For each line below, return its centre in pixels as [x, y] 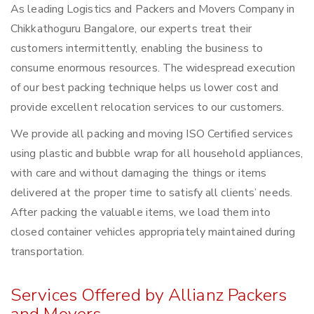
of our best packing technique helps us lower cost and [145, 88]
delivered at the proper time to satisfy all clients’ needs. [151, 193]
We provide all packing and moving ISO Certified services [152, 134]
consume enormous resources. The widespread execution [153, 68]
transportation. [48, 252]
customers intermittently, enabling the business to [137, 49]
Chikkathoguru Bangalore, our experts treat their [131, 29]
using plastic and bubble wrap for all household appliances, [157, 154]
